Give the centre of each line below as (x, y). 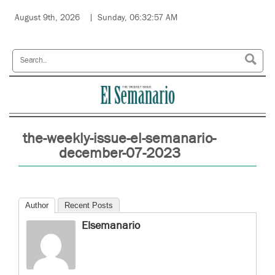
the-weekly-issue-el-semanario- (120, 138)
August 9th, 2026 (47, 18)
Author (37, 205)
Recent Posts (89, 205)
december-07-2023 (119, 153)
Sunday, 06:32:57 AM (137, 18)
